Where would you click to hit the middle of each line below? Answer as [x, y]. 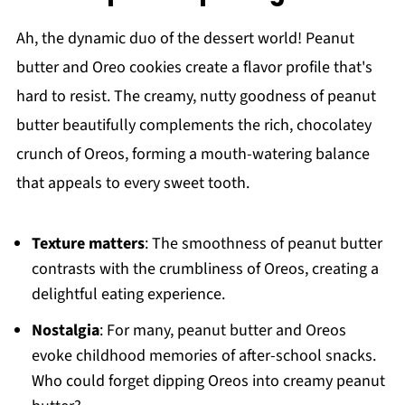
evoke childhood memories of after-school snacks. [203, 356]
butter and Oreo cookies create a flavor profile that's [194, 67]
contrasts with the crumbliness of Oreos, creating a [205, 269]
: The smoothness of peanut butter [263, 244]
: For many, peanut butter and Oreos [222, 330]
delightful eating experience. [128, 294]
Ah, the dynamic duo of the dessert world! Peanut [185, 38]
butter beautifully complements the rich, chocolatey [193, 125]
